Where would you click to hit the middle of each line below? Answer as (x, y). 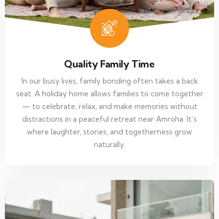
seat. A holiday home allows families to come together (109, 94)
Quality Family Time (109, 64)
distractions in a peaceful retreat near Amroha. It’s (109, 119)
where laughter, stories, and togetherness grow (109, 132)
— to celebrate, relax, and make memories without (109, 107)
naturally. (109, 145)
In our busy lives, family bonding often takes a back (109, 81)
